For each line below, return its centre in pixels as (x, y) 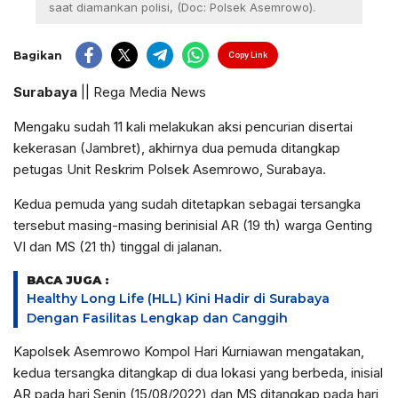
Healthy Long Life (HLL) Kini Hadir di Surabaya (178, 298)
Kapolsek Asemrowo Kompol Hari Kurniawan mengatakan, (189, 351)
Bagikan (38, 55)
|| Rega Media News (142, 92)
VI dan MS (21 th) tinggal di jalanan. (118, 247)
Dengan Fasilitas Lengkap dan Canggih (157, 318)
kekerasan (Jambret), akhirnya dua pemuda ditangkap (177, 148)
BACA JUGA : (68, 280)
